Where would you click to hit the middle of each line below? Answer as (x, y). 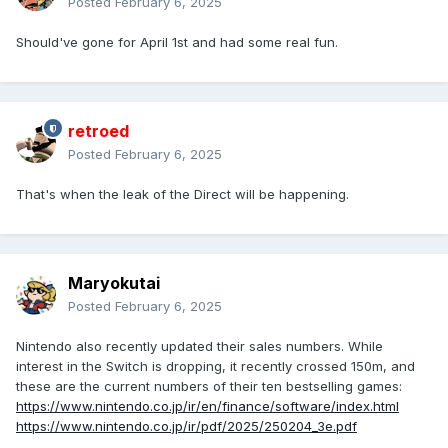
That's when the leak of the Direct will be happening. (182, 194)
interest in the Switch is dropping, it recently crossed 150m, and (215, 366)
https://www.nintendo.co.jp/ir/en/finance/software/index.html (207, 406)
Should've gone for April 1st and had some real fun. (177, 42)
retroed (98, 131)
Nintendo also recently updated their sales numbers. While (199, 346)
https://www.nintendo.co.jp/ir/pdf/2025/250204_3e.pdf (186, 426)
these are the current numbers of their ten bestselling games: (209, 386)
